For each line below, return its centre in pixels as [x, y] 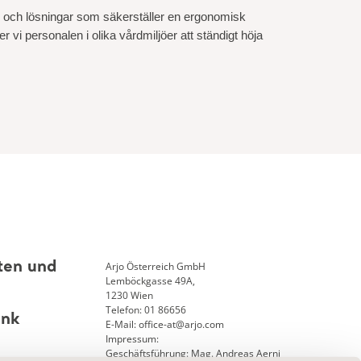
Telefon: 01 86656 [145, 310]
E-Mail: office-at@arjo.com [164, 325]
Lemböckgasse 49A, [150, 281]
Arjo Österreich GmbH [155, 267]
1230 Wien [129, 296]
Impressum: [132, 339]
